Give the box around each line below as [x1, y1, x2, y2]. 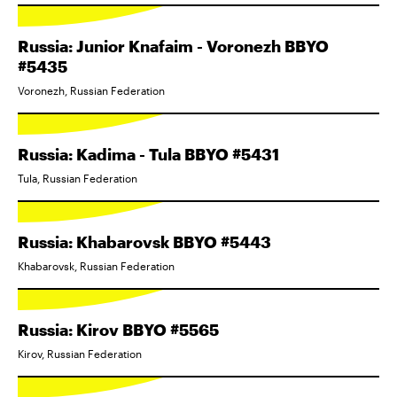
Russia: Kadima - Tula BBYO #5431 [18, 144, 279, 164]
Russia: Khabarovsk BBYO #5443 [18, 232, 271, 252]
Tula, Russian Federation [18, 172, 137, 184]
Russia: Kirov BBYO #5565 [18, 320, 219, 339]
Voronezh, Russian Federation [18, 84, 165, 97]
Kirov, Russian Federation [18, 347, 142, 360]
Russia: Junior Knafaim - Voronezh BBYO [18, 36, 329, 56]
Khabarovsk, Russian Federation [18, 260, 175, 272]
